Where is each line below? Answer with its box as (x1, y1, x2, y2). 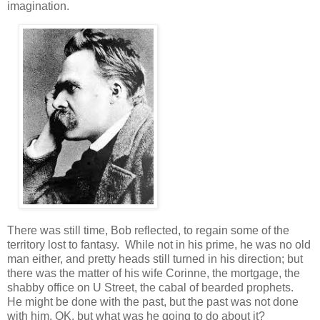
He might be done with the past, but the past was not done (7, 296, 299, 309)
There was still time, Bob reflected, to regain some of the (7, 224, 289, 237)
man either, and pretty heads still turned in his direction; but (7, 253, 303, 266)
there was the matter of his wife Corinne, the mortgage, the (7, 267, 300, 280)
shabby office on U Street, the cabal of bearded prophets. (7, 281, 296, 294)
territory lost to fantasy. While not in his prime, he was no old (7, 239, 311, 251)
